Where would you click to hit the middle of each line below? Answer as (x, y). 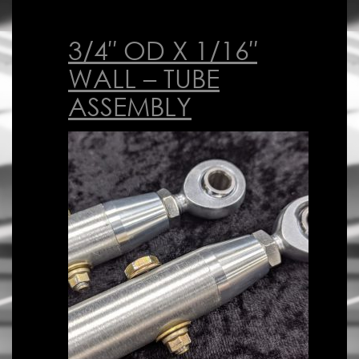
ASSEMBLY (130, 106)
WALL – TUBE (144, 78)
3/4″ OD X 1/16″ (163, 50)
